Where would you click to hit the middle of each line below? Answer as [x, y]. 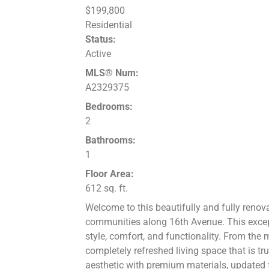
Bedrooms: [109, 107]
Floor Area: [110, 174]
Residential [109, 25]
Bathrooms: [110, 141]
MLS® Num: [112, 73]
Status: [101, 40]
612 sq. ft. [107, 189]
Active [98, 54]
